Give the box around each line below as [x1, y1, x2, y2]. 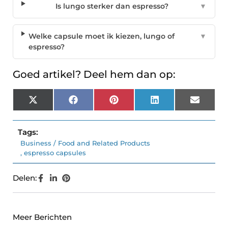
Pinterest [118, 98, 152, 108]
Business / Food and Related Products [20, 139, 150, 148]
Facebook [77, 98, 114, 108]
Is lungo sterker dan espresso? [55, 2, 169, 11]
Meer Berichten [13, 212, 72, 222]
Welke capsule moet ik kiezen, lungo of [28, 32, 175, 41]
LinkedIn [158, 98, 192, 108]
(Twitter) [37, 105, 69, 115]
